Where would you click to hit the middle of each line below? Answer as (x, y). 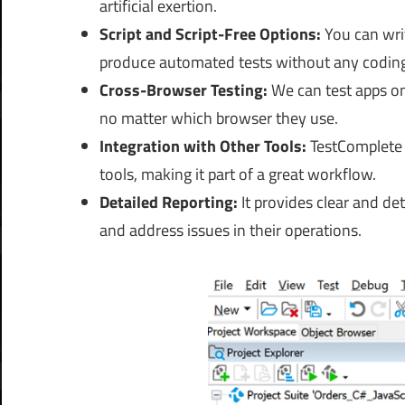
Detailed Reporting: (170, 202)
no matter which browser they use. (218, 118)
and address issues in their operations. (230, 231)
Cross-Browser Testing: (183, 90)
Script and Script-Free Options (207, 34)
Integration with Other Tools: (204, 146)
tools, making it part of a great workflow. (237, 174)
